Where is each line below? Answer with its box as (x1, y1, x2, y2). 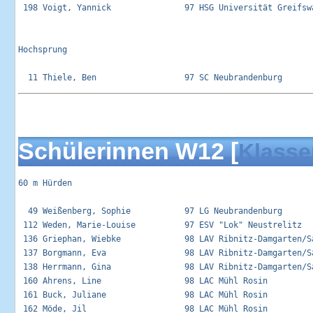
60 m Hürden (18, 178, 72, 189)
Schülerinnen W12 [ (18, 138, 238, 165)
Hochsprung (18, 45, 67, 55)
